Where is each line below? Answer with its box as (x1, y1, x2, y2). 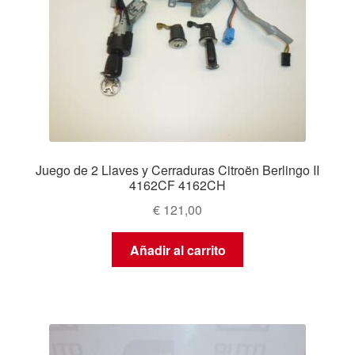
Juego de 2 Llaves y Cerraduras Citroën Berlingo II (36, 161, 319, 180)
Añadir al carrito (129, 240, 226, 259)
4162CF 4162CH (129, 176, 226, 195)
